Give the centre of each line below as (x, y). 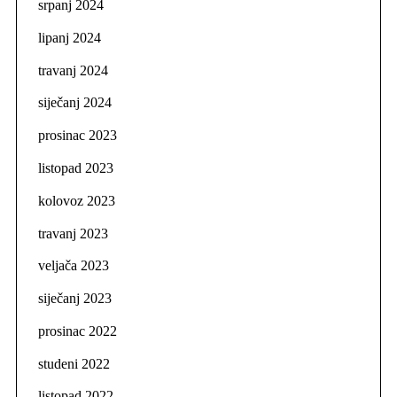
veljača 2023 (73, 266)
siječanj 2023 (74, 299)
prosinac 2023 (77, 136)
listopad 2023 (75, 168)
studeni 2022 (74, 363)
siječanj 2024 (74, 103)
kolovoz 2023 (76, 200)
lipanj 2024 (69, 37)
